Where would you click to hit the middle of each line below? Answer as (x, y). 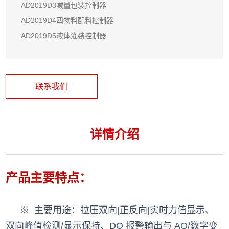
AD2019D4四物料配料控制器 (67, 20)
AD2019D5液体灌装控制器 (64, 36)
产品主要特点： (49, 177)
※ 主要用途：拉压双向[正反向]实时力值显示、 (117, 210)
